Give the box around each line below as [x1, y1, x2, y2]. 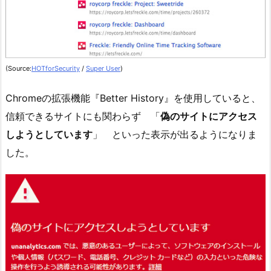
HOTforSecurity [31, 64, 80, 73]
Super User [86, 64, 120, 73]
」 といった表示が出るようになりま [93, 128, 257, 141]
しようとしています [5, 128, 93, 141]
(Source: [5, 64, 31, 73]
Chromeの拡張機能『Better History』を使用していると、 [5, 92, 261, 105]
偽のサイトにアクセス [160, 110, 257, 123]
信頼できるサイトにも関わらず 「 [5, 110, 160, 123]
